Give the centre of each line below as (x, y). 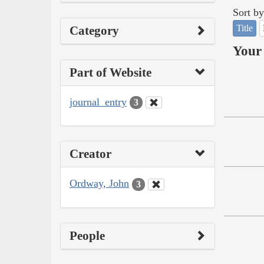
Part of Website (110, 72)
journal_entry (98, 102)
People (87, 235)
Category (94, 30)
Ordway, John (99, 184)
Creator (90, 154)
